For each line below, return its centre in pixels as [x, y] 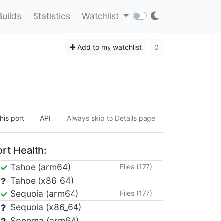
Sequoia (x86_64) [45, 207]
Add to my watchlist [109, 47]
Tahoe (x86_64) [41, 180]
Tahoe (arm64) [39, 167]
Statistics [51, 16]
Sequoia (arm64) [43, 194]
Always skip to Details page [111, 118]
